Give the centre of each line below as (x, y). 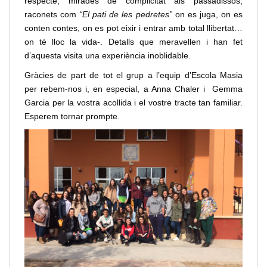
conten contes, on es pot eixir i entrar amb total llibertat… (133, 28)
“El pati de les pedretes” (127, 15)
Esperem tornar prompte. (72, 117)
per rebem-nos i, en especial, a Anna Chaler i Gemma (133, 89)
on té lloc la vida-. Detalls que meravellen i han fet (133, 42)
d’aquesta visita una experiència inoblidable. (108, 56)
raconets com (52, 15)
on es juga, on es (209, 15)
